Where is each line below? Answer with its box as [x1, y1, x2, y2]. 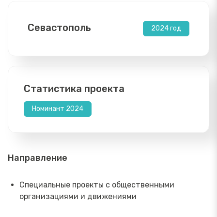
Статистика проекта [24, 83, 124, 94]
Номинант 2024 [32, 105, 83, 113]
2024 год [151, 24, 181, 32]
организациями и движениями [19, 192, 137, 201]
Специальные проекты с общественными [19, 180, 174, 189]
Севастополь [28, 22, 91, 33]
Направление [8, 153, 67, 163]
